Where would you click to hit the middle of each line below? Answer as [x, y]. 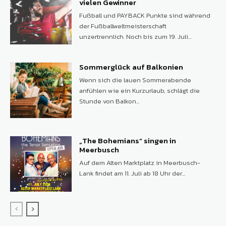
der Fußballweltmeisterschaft [123, 26]
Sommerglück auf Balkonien [131, 67]
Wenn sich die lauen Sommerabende [135, 80]
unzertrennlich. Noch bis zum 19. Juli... [135, 36]
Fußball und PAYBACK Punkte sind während [145, 15]
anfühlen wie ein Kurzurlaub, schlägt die [140, 90]
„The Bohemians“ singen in [128, 140]
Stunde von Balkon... [109, 101]
